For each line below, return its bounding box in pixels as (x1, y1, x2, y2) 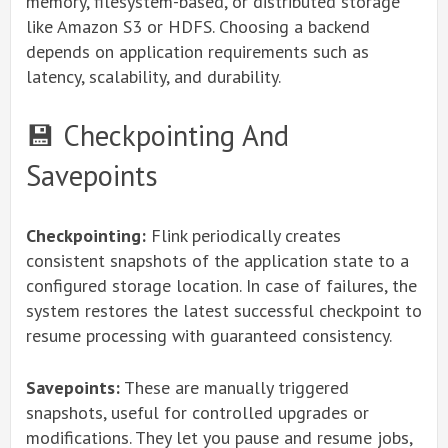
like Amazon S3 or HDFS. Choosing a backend (26, 15, 370, 38)
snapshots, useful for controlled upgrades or (26, 401, 369, 424)
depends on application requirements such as (26, 40, 369, 63)
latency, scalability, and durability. (26, 65, 281, 88)
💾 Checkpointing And (26, 117, 289, 154)
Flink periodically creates (146, 224, 341, 247)
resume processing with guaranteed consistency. (26, 324, 392, 347)
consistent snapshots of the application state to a (26, 249, 409, 272)
